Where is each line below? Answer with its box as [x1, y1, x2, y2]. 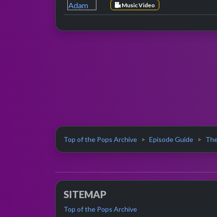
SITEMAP [63, 188, 107, 200]
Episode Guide [149, 135, 193, 143]
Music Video [120, 1, 155, 9]
